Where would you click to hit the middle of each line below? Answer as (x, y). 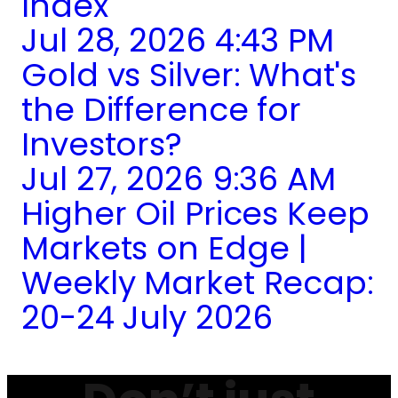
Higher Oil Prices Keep (195, 214)
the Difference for (162, 110)
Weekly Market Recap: (198, 283)
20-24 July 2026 (147, 318)
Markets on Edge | (165, 249)
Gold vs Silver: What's (189, 76)
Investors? (102, 145)
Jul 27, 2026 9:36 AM (179, 179)
